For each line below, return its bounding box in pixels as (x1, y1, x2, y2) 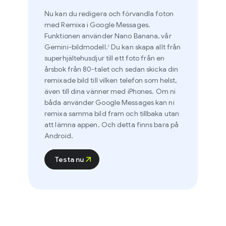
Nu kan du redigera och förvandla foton (33, 9, 162, 19)
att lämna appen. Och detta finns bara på (33, 120, 168, 130)
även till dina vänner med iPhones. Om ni (33, 87, 165, 96)
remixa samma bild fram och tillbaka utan (33, 109, 168, 119)
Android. (33, 131, 62, 141)
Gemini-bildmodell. (33, 42, 97, 52)
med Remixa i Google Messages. (33, 20, 139, 30)
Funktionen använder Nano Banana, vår (33, 31, 160, 41)
